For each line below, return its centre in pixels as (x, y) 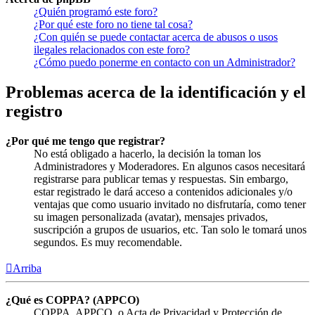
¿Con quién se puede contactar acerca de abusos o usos (156, 37)
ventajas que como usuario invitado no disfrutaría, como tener (170, 205)
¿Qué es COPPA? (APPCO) (72, 300)
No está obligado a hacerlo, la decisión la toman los (147, 154)
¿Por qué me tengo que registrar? (85, 141)
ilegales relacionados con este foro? (112, 50)
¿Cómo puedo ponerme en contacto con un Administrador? (165, 63)
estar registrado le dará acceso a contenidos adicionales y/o (163, 192)
